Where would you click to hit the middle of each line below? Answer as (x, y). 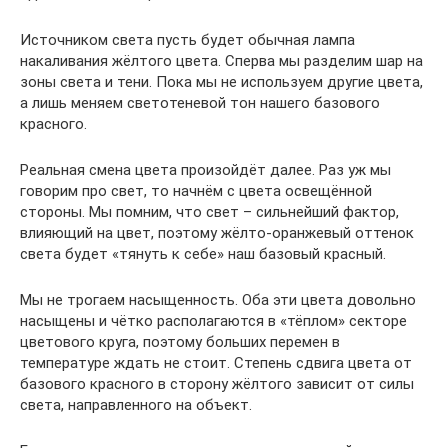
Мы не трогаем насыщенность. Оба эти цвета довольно (218, 299)
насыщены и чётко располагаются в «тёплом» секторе (213, 320)
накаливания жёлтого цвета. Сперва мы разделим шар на (221, 60)
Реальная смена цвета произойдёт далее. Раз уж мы (205, 169)
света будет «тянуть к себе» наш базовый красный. (203, 253)
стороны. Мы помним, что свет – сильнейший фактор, (209, 211)
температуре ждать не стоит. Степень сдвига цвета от (216, 362)
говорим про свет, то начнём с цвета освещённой (196, 190)
